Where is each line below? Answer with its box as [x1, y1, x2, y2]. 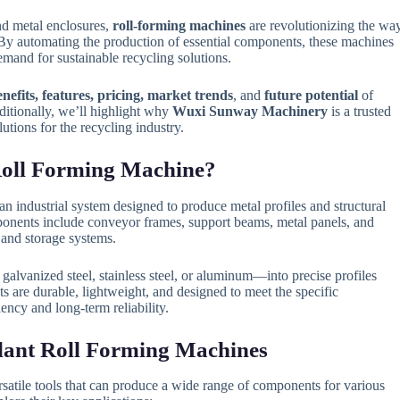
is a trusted [327, 104, 391, 119]
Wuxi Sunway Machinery [171, 104, 328, 119]
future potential [263, 87, 358, 103]
